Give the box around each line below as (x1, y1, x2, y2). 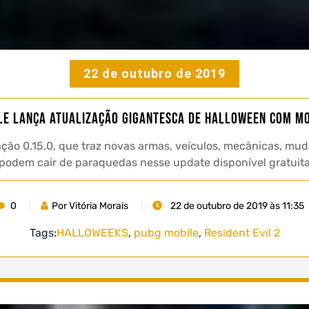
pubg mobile (133, 226, 199, 239)
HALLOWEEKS (56, 226, 128, 239)
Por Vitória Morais (51, 200, 128, 212)
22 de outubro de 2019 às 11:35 (168, 200, 304, 212)
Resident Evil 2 (203, 226, 280, 239)
